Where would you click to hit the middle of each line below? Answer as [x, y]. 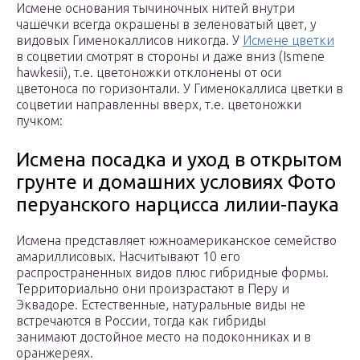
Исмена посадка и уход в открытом [179, 160]
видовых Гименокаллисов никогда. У [129, 41]
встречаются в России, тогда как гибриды [141, 321]
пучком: [39, 121]
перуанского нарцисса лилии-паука [178, 205]
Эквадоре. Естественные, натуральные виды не [161, 305]
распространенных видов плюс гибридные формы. [172, 273]
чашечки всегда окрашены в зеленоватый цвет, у [166, 25]
